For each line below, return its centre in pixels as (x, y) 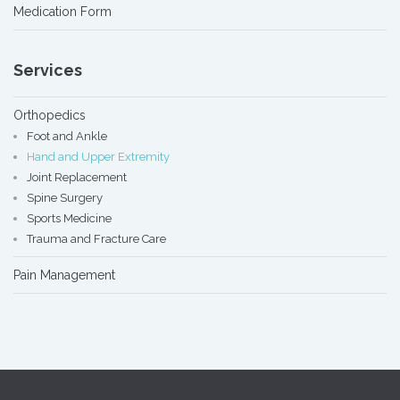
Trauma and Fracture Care (96, 239)
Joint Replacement (77, 177)
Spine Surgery (65, 198)
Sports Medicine (69, 218)
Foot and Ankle (67, 136)
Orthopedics (50, 115)
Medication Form (62, 12)
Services (48, 70)
